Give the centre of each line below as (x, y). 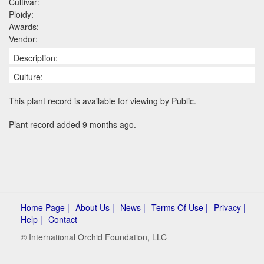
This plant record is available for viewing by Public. (103, 100)
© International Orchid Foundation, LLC (94, 237)
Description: (36, 57)
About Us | (95, 207)
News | (133, 207)
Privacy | (230, 207)
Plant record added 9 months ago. (72, 124)
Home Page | (45, 207)
